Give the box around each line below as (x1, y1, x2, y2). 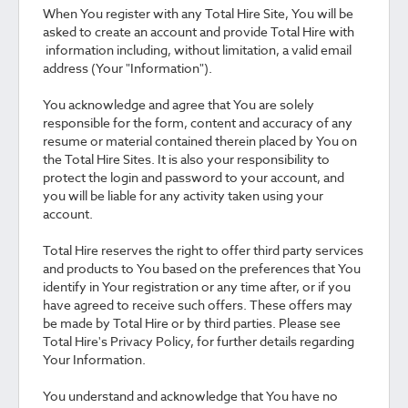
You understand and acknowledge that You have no (43, 387, 338, 404)
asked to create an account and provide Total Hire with (43, 23, 354, 40)
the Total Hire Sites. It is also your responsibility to (43, 150, 330, 168)
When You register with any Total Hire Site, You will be (43, 5, 353, 22)
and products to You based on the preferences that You (43, 260, 361, 277)
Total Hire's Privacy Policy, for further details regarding (43, 332, 354, 350)
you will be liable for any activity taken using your (43, 187, 323, 204)
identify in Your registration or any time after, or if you (43, 278, 351, 295)
